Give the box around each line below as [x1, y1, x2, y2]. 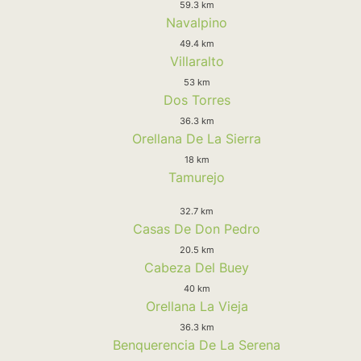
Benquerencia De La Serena [113, 336, 280, 353]
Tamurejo [168, 168, 225, 185]
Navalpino [166, 14, 227, 31]
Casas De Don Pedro [133, 220, 260, 237]
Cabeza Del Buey [144, 259, 249, 276]
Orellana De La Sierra [132, 130, 261, 147]
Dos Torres [163, 91, 230, 108]
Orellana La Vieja [145, 297, 248, 314]
